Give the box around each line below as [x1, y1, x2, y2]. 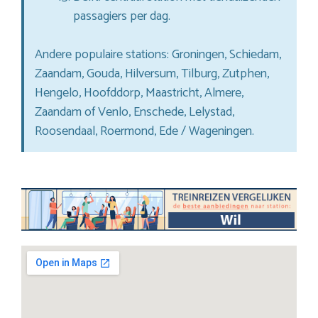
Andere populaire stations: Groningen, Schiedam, [35, 43, 281, 65]
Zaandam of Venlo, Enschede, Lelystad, [35, 101, 234, 123]
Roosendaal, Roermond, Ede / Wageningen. [35, 120, 254, 142]
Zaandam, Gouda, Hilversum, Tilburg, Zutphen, [35, 62, 269, 84]
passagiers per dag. [73, 5, 170, 27]
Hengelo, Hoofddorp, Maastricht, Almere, [35, 82, 243, 104]
